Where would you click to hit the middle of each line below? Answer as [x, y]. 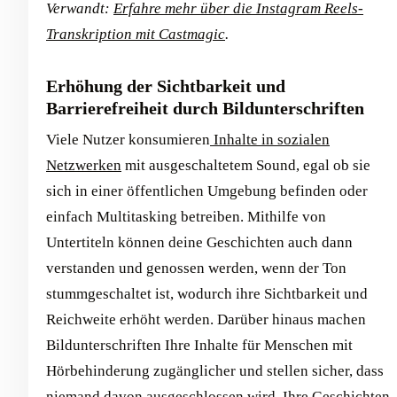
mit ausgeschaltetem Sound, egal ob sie [246, 166]
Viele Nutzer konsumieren [128, 140]
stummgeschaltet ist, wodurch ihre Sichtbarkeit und [207, 294]
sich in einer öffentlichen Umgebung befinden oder [207, 191]
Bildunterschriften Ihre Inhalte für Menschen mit [199, 346]
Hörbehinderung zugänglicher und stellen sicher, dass [215, 371]
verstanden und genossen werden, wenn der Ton [196, 269]
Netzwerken [84, 166]
